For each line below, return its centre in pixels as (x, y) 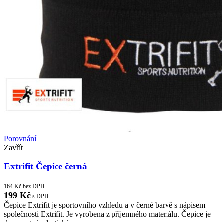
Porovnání (20, 138)
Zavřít (13, 147)
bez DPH (33, 187)
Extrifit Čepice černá (46, 166)
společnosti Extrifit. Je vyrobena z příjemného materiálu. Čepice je (107, 214)
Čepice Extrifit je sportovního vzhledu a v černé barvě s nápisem (105, 205)
